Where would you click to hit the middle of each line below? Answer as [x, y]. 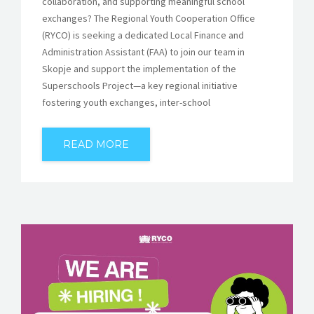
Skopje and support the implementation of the [139, 68]
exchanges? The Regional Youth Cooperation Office [149, 18]
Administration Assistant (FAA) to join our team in [143, 52]
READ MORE [96, 144]
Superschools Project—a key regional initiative [140, 85]
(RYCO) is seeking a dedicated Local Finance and [143, 35]
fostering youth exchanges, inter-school [126, 102]
